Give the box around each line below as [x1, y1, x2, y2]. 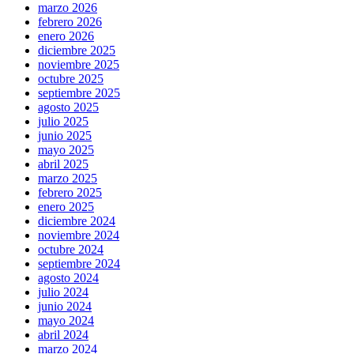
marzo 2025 [38, 171, 97, 185]
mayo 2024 [38, 313, 94, 327]
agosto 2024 [38, 270, 99, 284]
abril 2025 [38, 156, 88, 171]
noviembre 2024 [38, 228, 119, 242]
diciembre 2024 [38, 213, 115, 228]
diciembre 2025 [38, 43, 115, 57]
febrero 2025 [38, 185, 102, 199]
